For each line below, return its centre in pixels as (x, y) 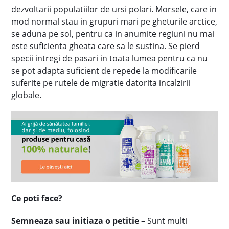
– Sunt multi (163, 221)
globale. (27, 95)
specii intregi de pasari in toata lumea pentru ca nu (110, 58)
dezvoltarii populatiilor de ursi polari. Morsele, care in (114, 9)
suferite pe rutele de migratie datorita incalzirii (101, 83)
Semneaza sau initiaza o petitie (75, 221)
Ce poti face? (37, 199)
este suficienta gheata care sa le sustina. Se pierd (106, 46)
